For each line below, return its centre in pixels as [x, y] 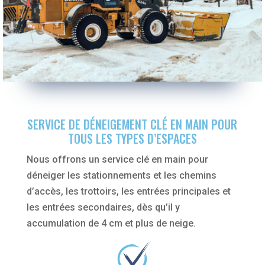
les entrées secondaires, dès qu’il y [103, 208]
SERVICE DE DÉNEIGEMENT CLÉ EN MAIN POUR [132, 125]
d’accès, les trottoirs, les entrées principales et [128, 192]
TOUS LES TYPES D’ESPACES [132, 139]
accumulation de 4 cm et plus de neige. [111, 224]
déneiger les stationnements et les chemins [121, 176]
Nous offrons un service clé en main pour [117, 160]
